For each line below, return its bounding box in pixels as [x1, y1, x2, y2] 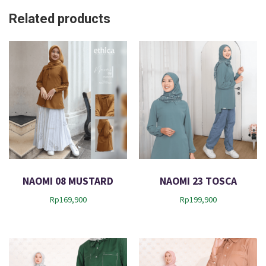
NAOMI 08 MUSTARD [23, 174, 113, 188]
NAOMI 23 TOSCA [159, 174, 237, 188]
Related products [9, 11, 110, 26]
